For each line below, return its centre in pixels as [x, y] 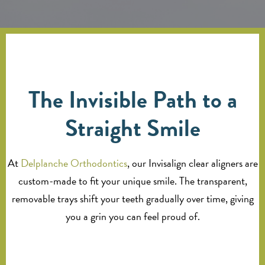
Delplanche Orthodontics [74, 163]
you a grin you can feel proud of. [132, 216]
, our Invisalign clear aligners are [192, 163]
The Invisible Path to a [132, 100]
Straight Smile [132, 128]
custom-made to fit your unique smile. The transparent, [132, 181]
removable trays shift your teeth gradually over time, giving [132, 198]
